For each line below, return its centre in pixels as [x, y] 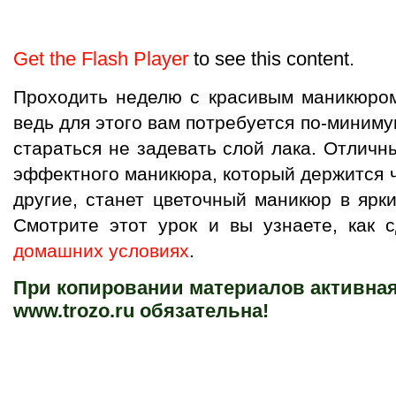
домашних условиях [101, 251]
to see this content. [271, 59]
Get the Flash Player [101, 59]
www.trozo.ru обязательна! [141, 311]
